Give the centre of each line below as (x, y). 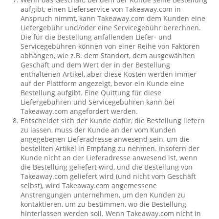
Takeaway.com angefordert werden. (79, 111)
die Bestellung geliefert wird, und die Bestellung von (107, 167)
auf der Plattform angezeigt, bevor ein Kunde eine (103, 83)
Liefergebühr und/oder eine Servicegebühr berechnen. (111, 28)
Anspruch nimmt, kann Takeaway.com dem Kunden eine (113, 18)
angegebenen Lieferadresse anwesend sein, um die (105, 139)
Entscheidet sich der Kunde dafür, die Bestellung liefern (113, 120)
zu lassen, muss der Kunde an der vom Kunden (99, 130)
